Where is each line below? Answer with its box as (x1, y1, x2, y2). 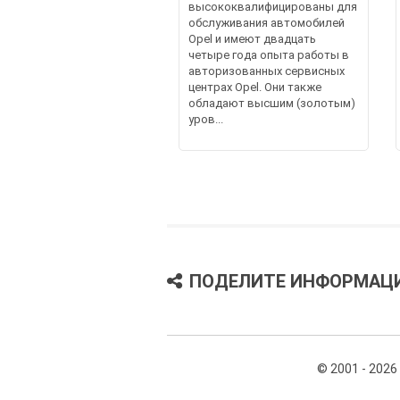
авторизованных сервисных (187, 63, 345, 78)
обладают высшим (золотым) (187, 96, 355, 110)
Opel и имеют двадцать (187, 31, 316, 46)
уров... (187, 112, 223, 126)
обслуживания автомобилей (187, 15, 345, 29)
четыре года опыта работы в (187, 47, 349, 62)
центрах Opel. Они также (187, 79, 321, 94)
